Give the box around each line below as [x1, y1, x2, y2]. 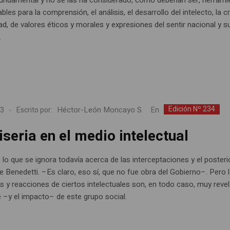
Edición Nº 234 [168, 103, 216, 114]
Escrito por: [16, 105, 53, 116]
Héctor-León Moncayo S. [57, 104, 144, 116]
